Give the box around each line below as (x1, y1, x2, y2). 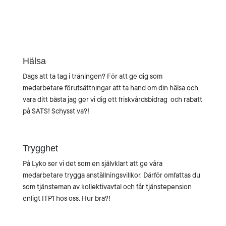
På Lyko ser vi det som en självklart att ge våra (22, 159, 162, 167)
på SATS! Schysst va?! (22, 107, 89, 115)
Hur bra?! (81, 194, 110, 202)
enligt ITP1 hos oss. (22, 194, 82, 202)
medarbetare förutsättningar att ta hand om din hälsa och (22, 84, 198, 92)
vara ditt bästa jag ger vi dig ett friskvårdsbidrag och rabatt (22, 95, 202, 103)
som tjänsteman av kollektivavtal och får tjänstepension (22, 183, 192, 191)
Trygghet (22, 143, 58, 153)
